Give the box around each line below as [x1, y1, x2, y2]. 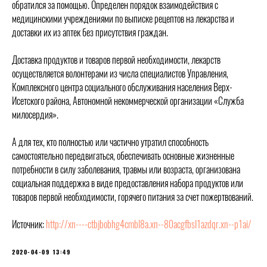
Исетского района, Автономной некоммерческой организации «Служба [12, 95, 244, 107]
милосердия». [12, 108, 58, 121]
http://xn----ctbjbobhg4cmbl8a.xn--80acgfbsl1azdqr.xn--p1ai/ [46, 218, 252, 231]
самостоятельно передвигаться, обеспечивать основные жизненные [12, 150, 234, 162]
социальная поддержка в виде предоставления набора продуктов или [12, 177, 243, 190]
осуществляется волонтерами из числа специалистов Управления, [12, 67, 228, 80]
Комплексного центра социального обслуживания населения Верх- [12, 81, 232, 94]
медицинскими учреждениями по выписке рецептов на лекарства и [12, 13, 234, 25]
